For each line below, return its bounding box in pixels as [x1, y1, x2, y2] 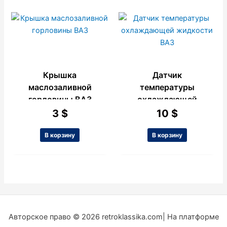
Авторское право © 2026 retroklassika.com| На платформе [8, 212, 219, 221]
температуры [139, 82, 195, 93]
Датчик [152, 70, 182, 81]
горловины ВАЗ [28, 94, 92, 105]
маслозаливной [28, 82, 92, 93]
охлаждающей [137, 94, 197, 105]
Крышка [43, 70, 77, 81]
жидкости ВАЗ [137, 106, 197, 117]
